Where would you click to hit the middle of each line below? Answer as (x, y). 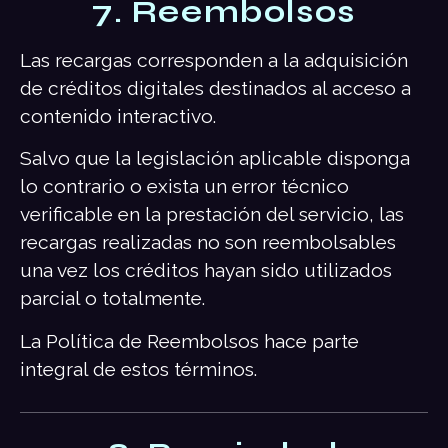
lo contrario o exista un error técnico (184, 186)
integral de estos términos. (138, 368)
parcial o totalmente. (112, 298)
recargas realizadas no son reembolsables (208, 242)
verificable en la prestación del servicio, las (212, 214)
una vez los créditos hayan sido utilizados (206, 270)
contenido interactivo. (118, 116)
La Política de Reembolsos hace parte (189, 340)
